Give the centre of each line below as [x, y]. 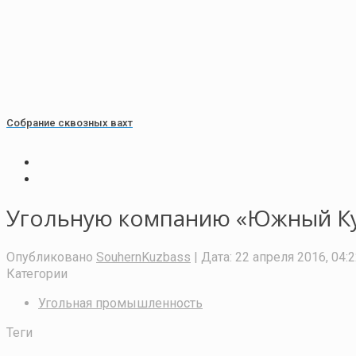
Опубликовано [50, 257]
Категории [37, 273]
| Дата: [213, 257]
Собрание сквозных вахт [70, 122]
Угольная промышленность [120, 303]
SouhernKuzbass [143, 257]
